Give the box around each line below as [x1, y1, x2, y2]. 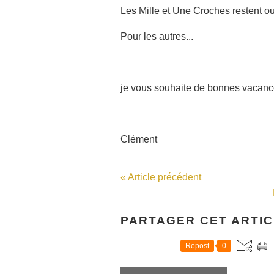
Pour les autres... [120, 31, 196, 42]
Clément [120, 134, 157, 144]
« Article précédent [120, 172, 201, 182]
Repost [185, 242, 209, 251]
